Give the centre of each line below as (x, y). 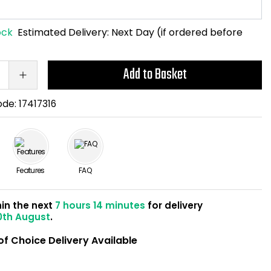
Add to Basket (155, 74)
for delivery (174, 205)
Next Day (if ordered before (177, 32)
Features (30, 170)
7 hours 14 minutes (100, 205)
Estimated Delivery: (64, 32)
